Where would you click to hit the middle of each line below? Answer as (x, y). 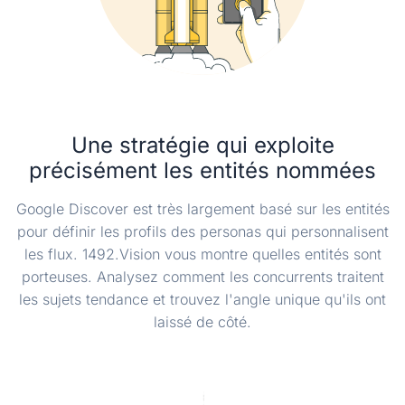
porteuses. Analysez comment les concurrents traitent (202, 277)
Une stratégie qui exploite (202, 146)
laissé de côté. (202, 322)
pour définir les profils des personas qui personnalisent (202, 232)
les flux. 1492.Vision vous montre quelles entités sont (202, 254)
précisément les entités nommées (202, 171)
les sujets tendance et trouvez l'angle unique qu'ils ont (202, 300)
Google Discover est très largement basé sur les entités (202, 209)
